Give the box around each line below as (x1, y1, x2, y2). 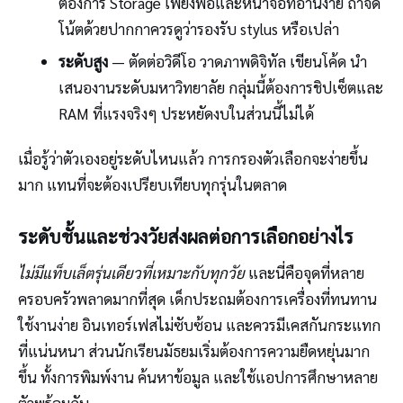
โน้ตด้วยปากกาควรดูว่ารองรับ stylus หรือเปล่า (58, 19, 339, 40)
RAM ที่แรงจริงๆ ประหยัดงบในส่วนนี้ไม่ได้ (58, 103, 314, 124)
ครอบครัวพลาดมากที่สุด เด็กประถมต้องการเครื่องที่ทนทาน (18, 288, 377, 309)
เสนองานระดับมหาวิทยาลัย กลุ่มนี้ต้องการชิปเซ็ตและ (58, 77, 383, 98)
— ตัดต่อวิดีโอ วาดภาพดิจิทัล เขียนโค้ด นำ (107, 51, 367, 72)
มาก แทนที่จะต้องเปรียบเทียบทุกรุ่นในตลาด (18, 174, 287, 194)
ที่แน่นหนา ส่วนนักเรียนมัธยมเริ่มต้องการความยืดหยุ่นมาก (18, 340, 370, 361)
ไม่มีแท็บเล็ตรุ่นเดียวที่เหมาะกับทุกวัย (18, 262, 245, 282)
